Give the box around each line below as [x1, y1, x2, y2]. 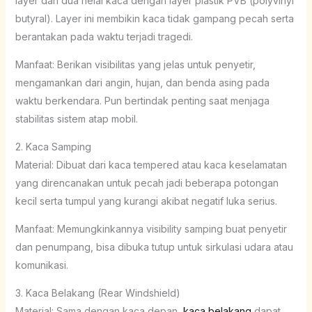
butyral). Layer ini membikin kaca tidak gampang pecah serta [15, 12, 294, 24]
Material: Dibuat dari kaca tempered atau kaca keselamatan [15, 158, 287, 171]
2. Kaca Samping [15, 140, 91, 153]
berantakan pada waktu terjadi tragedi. [15, 30, 193, 42]
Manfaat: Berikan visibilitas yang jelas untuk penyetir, [15, 58, 256, 70]
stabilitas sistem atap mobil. [15, 112, 138, 125]
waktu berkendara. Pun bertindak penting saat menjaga [15, 94, 270, 107]
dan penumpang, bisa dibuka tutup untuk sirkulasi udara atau [15, 240, 293, 253]
